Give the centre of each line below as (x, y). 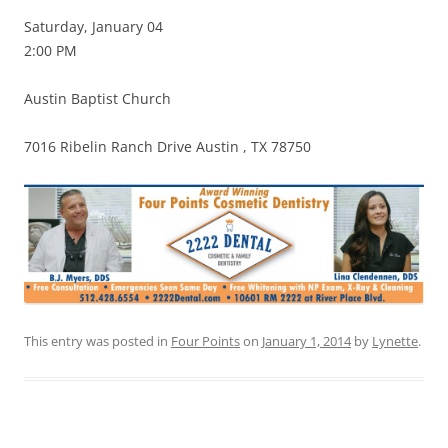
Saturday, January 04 (93, 27)
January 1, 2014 (306, 340)
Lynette (395, 340)
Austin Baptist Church (97, 99)
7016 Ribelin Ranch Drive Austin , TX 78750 (167, 147)
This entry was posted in (97, 340)
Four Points (205, 340)
